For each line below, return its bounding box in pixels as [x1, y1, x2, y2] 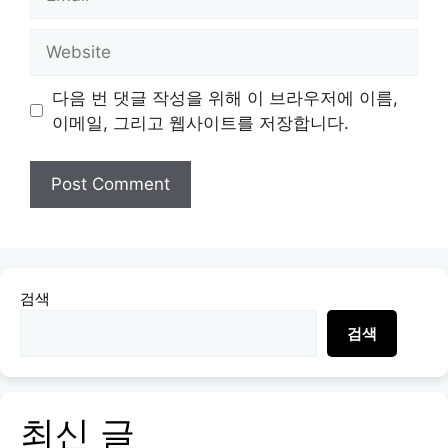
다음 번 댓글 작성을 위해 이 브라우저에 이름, [51, 87, 398, 108]
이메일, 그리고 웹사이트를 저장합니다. [51, 112, 349, 133]
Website [29, 29, 94, 50]
